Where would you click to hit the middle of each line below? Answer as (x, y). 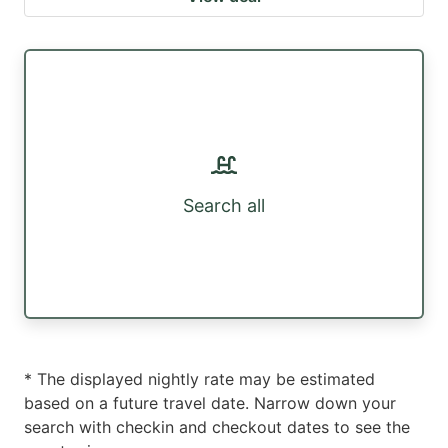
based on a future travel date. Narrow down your (210, 403)
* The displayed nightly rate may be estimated (199, 379)
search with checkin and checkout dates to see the (217, 427)
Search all (224, 205)
